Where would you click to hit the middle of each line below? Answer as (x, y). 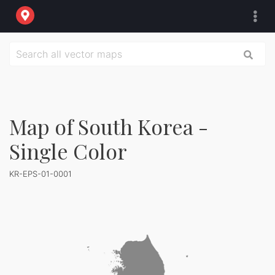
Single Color (68, 151)
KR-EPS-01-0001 (41, 174)
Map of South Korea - (109, 126)
